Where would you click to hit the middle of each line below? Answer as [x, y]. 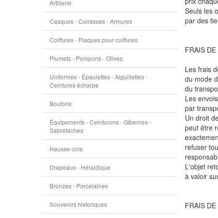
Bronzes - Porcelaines [79, 186]
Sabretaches [66, 130]
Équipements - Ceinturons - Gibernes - [100, 122]
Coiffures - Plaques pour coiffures [94, 40]
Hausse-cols [66, 149]
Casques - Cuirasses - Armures [91, 21]
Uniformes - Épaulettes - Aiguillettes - [99, 77]
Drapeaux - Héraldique [80, 167]
